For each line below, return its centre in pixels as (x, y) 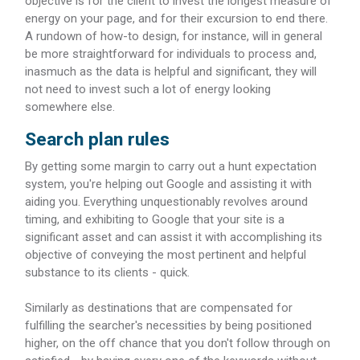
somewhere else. (70, 106)
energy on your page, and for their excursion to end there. (176, 18)
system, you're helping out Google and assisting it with (168, 184)
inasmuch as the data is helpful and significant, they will (171, 71)
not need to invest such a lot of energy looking (148, 89)
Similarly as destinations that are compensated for (159, 307)
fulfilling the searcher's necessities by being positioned (168, 325)
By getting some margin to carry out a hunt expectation (171, 166)
